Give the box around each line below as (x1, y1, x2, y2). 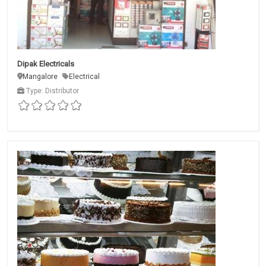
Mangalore (23, 72, 58, 81)
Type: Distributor (24, 86, 79, 95)
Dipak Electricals (17, 59, 74, 68)
